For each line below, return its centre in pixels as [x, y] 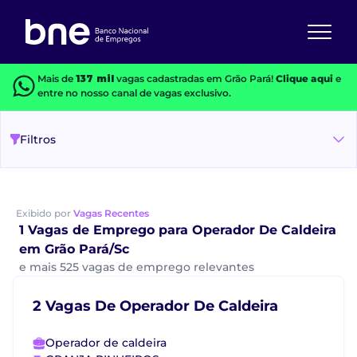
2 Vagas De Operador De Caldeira [155, 306]
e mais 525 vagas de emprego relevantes [137, 267]
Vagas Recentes [111, 213]
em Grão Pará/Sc [74, 249]
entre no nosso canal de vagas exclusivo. [134, 93]
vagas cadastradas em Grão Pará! [194, 78]
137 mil [94, 78]
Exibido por [45, 213]
